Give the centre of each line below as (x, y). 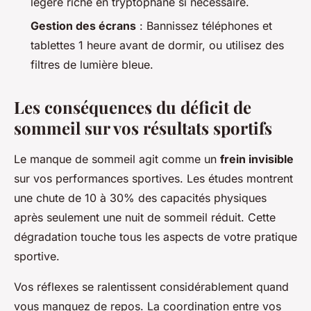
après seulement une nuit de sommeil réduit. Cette (145, 218)
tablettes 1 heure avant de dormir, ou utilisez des (157, 45)
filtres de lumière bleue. (92, 65)
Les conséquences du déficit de (133, 107)
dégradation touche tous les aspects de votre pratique (155, 237)
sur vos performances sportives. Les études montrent (153, 179)
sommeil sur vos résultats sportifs (143, 128)
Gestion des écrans (83, 26)
